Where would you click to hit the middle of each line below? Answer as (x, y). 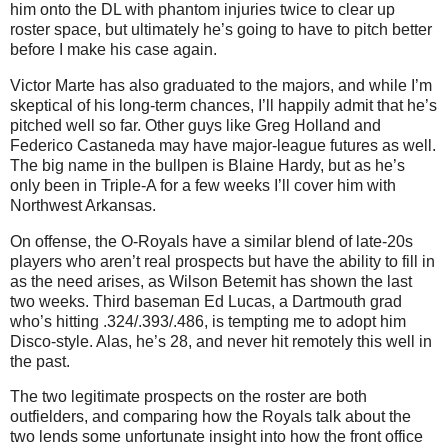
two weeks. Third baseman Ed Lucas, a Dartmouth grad (206, 301)
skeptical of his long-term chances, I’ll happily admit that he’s (223, 105)
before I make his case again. (113, 49)
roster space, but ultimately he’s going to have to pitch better (221, 29)
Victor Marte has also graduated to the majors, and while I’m (221, 85)
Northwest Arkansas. (83, 205)
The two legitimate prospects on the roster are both (188, 397)
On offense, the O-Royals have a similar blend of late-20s (211, 241)
